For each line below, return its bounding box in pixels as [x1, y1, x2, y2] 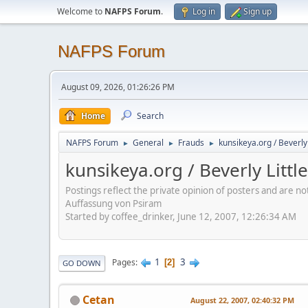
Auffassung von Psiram [65, 197, 162, 210]
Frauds [178, 137, 204, 148]
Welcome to [57, 5, 104, 17]
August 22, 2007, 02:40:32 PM [190, 294, 294, 305]
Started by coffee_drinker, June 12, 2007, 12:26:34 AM [65, 210, 296, 223]
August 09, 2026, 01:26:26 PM [61, 81, 175, 93]
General [133, 137, 164, 148]
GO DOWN [63, 257, 101, 268]
